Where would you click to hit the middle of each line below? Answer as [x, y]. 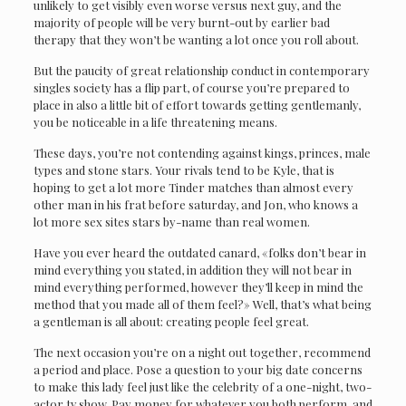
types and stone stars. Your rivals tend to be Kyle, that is [184, 170]
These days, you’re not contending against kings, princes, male [202, 153]
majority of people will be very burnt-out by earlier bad [181, 22]
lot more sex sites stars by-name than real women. [173, 222]
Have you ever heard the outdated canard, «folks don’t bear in [199, 252]
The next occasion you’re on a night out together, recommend [202, 352]
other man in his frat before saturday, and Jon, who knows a [195, 204]
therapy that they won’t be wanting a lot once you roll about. [197, 39]
